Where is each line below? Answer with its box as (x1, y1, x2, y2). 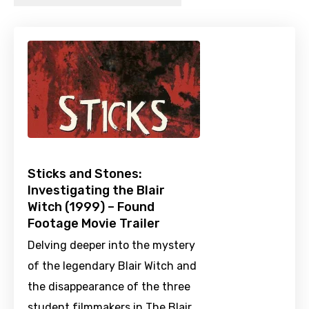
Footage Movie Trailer (28, 216, 160, 232)
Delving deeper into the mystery (28, 239, 195, 252)
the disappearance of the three (28, 280, 190, 294)
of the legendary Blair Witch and (28, 259, 197, 273)
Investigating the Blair (28, 183, 165, 199)
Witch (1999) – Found (28, 199, 154, 215)
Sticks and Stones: (28, 166, 142, 182)
